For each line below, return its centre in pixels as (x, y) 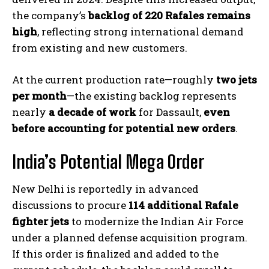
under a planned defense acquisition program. (130, 238)
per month (39, 96)
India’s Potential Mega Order (108, 162)
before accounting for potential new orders (124, 128)
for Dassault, (170, 112)
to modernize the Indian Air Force (156, 222)
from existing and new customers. (100, 48)
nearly (30, 112)
